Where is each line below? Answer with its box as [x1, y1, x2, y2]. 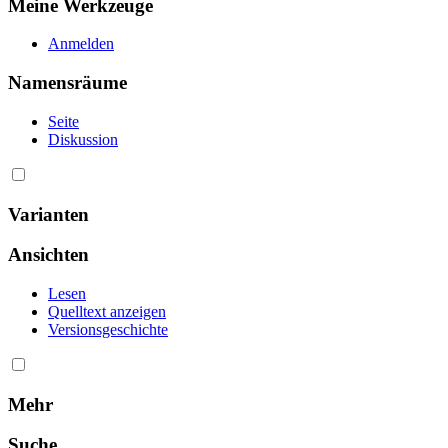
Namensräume [8, 72, 127, 94]
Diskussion [48, 130, 118, 148]
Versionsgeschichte [48, 321, 168, 338]
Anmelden [48, 35, 114, 53]
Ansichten [8, 244, 89, 266]
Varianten [8, 203, 89, 225]
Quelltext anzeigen [48, 303, 166, 320]
